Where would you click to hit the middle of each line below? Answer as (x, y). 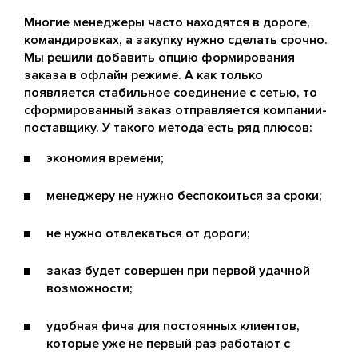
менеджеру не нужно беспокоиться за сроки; (184, 195)
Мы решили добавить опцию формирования (159, 57)
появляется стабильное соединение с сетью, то (171, 92)
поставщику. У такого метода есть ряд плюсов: (168, 127)
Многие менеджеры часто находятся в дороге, (167, 22)
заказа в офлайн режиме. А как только (143, 75)
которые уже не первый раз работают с (168, 343)
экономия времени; (105, 158)
